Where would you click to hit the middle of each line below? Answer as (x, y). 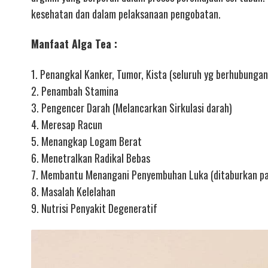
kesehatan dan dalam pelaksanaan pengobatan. (126, 13)
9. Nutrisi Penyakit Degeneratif (94, 208)
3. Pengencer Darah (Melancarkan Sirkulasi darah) (132, 107)
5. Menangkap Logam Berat (86, 141)
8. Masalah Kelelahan (73, 191)
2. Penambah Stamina (75, 91)
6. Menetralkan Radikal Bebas (91, 158)
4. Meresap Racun (67, 124)
